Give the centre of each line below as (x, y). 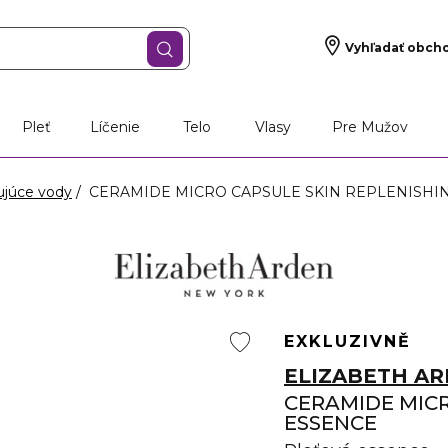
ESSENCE (330, 423)
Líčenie (115, 127)
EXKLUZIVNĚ (347, 341)
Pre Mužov (369, 127)
